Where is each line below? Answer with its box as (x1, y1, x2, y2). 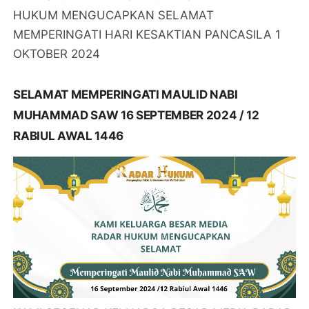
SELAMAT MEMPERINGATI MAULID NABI (13, 88, 238, 102)
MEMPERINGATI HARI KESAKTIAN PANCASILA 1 (13, 28, 281, 42)
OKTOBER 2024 (13, 47, 101, 61)
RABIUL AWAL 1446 (13, 129, 124, 143)
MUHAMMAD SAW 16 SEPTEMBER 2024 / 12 (13, 108, 259, 123)
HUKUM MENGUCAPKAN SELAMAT (13, 8, 215, 23)
